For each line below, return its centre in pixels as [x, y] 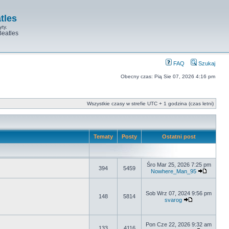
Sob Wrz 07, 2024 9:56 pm [179, 193]
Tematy [103, 136]
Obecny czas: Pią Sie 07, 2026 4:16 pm [168, 76]
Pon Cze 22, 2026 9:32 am [179, 224]
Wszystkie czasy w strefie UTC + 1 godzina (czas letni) [150, 104]
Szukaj [206, 63]
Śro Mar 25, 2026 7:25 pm [179, 165]
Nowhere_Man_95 [173, 171]
